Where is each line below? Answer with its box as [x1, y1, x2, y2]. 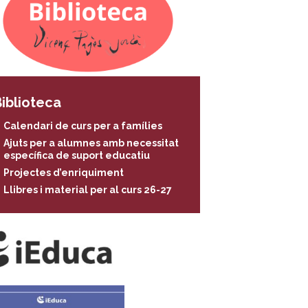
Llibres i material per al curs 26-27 [3, 184, 172, 195]
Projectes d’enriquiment [3, 166, 124, 178]
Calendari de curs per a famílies [3, 120, 162, 131]
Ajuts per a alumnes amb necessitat [3, 137, 179, 148]
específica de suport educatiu [3, 149, 150, 161]
